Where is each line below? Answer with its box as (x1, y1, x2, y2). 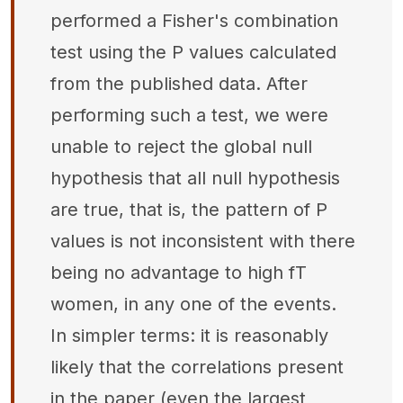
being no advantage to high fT (50, 262, 307, 283)
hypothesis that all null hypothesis (50, 167, 340, 189)
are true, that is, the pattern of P (50, 199, 327, 220)
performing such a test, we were (50, 104, 328, 126)
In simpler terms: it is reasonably (50, 325, 328, 346)
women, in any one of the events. (50, 293, 336, 315)
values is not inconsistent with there (50, 230, 355, 252)
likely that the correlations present (50, 356, 344, 378)
